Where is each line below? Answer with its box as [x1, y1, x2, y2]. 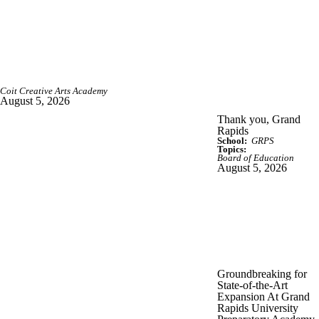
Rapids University [217, 301, 298, 314]
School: [217, 135, 247, 146]
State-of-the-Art [217, 278, 288, 291]
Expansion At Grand [217, 290, 310, 303]
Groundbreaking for [217, 267, 307, 280]
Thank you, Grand [217, 113, 300, 125]
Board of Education [217, 152, 294, 163]
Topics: [217, 144, 246, 155]
